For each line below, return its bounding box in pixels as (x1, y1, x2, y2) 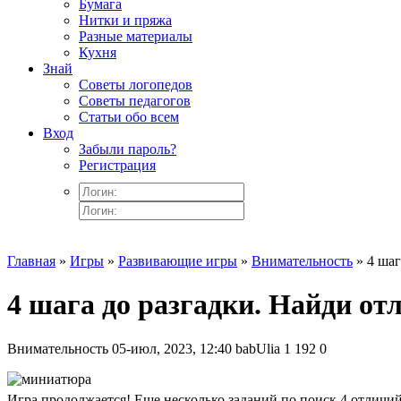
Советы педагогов (79, 93, 191, 108)
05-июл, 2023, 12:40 (112, 340, 232, 356)
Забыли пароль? (79, 141, 176, 157)
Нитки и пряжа (79, 13, 172, 28)
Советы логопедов (79, 77, 192, 92)
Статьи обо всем (79, 109, 179, 124)
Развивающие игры (118, 253, 237, 269)
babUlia (235, 340, 280, 356)
